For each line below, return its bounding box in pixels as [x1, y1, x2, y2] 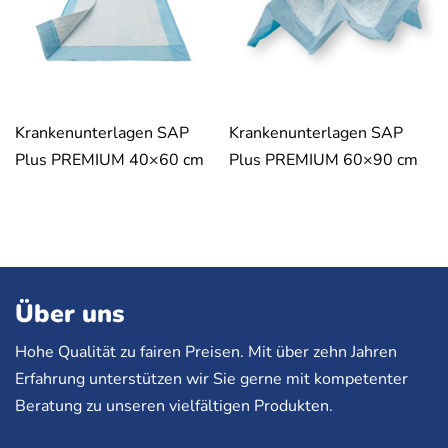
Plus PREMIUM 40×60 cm [15, 148, 204, 171]
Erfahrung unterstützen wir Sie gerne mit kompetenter [15, 368, 408, 391]
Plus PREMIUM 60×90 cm [229, 148, 418, 171]
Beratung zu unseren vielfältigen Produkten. [15, 395, 333, 418]
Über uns [15, 297, 124, 332]
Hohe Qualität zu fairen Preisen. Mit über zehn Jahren [15, 341, 397, 364]
